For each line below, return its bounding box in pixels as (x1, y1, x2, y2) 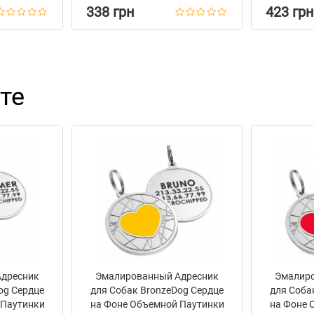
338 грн (86, 4, 135, 20)
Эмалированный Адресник (95, 271, 219, 282)
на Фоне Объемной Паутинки (90, 299, 224, 310)
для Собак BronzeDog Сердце (90, 285, 224, 296)
